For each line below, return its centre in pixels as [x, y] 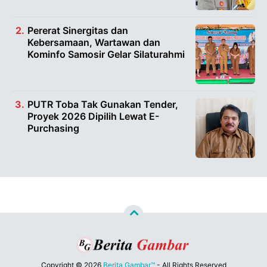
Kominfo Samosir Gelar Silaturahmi [106, 54]
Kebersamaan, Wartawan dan [94, 42]
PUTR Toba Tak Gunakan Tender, [103, 104]
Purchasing [53, 128]
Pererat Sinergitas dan [78, 30]
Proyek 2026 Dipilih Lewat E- [93, 116]
